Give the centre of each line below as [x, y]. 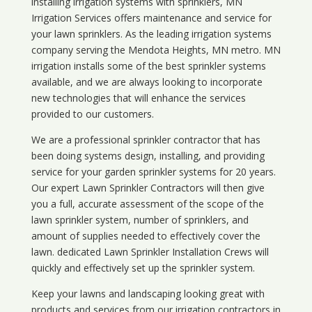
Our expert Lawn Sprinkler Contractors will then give [148, 188]
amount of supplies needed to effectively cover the [146, 236]
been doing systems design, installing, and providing [148, 156]
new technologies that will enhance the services [138, 98]
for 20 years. [246, 172]
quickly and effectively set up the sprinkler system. [143, 268]
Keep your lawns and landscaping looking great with [148, 294]
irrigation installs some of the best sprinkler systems [148, 66]
